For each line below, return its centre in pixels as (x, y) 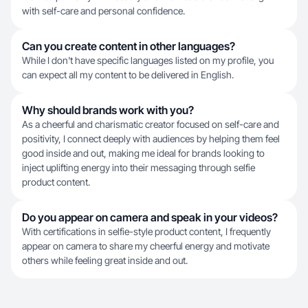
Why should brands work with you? (108, 110)
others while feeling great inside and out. (105, 260)
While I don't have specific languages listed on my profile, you (148, 60)
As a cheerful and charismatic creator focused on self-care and (151, 124)
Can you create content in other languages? (129, 46)
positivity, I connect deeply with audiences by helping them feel (151, 139)
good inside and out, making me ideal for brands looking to (143, 153)
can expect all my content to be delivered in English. (128, 75)
